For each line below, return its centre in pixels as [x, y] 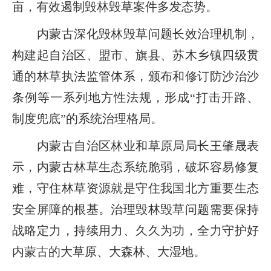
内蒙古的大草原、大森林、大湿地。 [109, 251]
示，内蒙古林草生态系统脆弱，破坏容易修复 [135, 167]
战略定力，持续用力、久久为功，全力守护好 [135, 230]
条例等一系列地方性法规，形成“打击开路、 [135, 97]
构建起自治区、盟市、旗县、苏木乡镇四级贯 [135, 55]
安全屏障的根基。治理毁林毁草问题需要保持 [135, 209]
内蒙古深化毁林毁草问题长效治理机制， [135, 34]
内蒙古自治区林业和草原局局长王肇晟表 [135, 145]
